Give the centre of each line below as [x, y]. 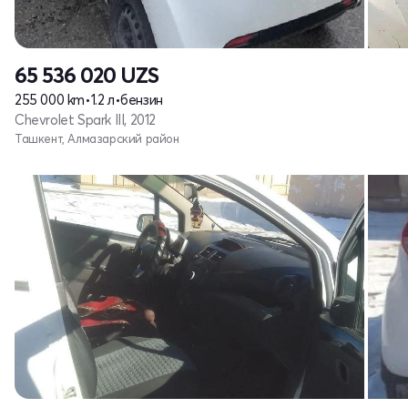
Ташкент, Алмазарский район [97, 138]
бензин [142, 99]
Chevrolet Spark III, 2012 [85, 119]
